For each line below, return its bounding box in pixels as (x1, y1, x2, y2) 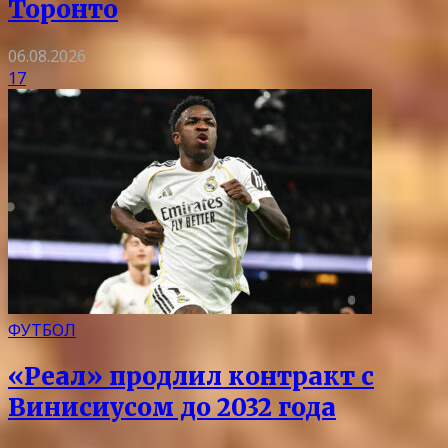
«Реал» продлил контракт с (8, 360, 374, 392)
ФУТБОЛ (8, 319, 76, 342)
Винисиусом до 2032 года (8, 391, 336, 423)
